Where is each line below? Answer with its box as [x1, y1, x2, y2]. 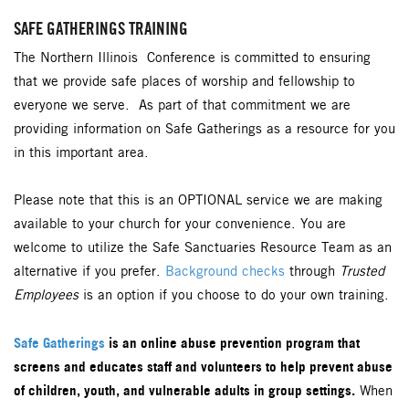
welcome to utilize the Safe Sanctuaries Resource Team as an [14, 240, 392, 256]
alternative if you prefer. [14, 264, 165, 279]
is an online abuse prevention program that [105, 333, 360, 351]
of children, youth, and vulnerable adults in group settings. [14, 381, 355, 399]
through [285, 264, 335, 279]
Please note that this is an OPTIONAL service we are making [14, 193, 383, 208]
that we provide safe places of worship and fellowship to [14, 74, 355, 89]
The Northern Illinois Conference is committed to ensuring [14, 50, 371, 66]
